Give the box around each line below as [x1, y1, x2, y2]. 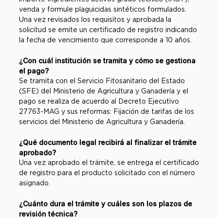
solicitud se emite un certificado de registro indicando [19, 26, 197, 34]
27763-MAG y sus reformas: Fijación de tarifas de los [19, 108, 194, 115]
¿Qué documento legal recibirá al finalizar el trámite [19, 138, 197, 146]
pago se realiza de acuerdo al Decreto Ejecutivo [19, 97, 179, 105]
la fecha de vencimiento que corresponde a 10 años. [19, 36, 192, 44]
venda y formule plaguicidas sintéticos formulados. [19, 5, 186, 13]
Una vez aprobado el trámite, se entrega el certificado [19, 159, 199, 166]
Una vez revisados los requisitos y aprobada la [19, 16, 171, 23]
